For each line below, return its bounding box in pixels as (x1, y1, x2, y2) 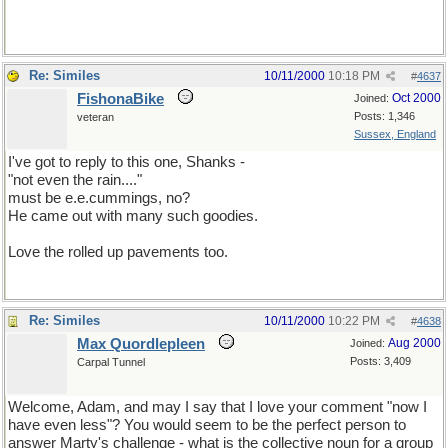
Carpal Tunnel (77, 356, 145, 368)
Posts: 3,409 (350, 355, 411, 367)
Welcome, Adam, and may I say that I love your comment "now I (8, 399, 427, 415)
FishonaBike (77, 91, 164, 107)
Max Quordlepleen (77, 336, 205, 352)
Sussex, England (354, 128, 436, 140)
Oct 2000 (392, 91, 441, 105)
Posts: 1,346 (354, 110, 415, 122)
